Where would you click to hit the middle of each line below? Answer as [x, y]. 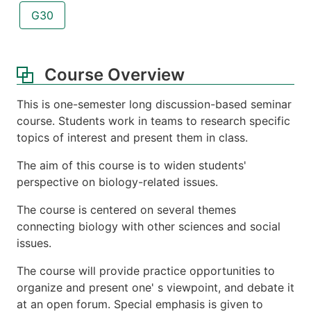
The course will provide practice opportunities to [146, 271]
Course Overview [115, 75]
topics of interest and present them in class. [132, 138]
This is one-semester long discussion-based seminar [154, 104]
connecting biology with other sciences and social [149, 227]
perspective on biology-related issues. [117, 182]
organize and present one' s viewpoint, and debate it [155, 288]
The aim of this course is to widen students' [132, 166]
